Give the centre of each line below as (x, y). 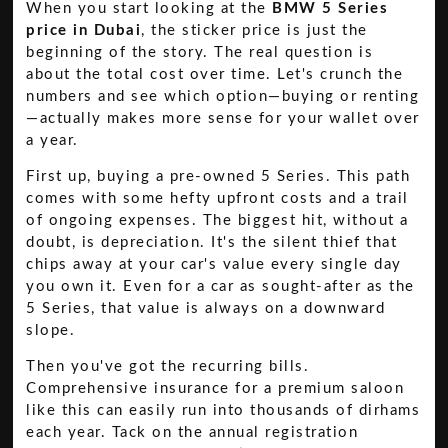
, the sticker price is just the (254, 30)
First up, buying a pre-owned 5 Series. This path (218, 177)
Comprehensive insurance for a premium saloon (215, 389)
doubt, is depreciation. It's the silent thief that (212, 243)
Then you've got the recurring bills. (168, 367)
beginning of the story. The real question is (200, 52)
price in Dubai (84, 30)
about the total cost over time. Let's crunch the (215, 74)
